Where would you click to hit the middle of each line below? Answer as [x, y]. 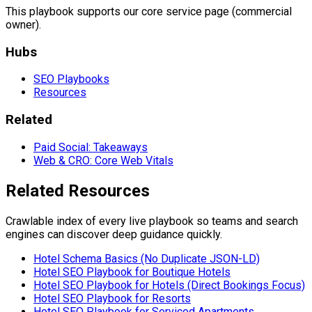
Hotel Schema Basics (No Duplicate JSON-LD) [147, 258]
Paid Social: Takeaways [91, 147]
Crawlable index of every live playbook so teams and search [152, 221]
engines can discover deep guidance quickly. [114, 234]
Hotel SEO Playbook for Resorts [112, 298]
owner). [23, 24]
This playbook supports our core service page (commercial [149, 11]
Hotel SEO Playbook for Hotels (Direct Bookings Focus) [169, 285]
